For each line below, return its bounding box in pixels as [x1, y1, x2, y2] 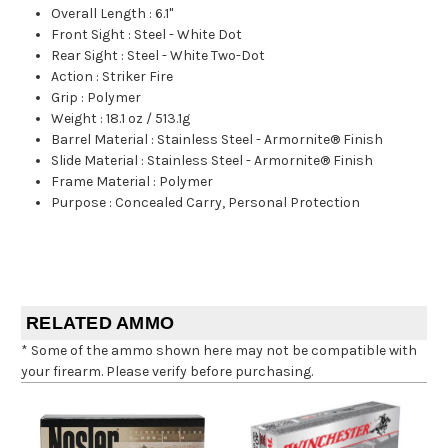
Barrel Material [51, 130, 149, 148]
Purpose [51, 193, 107, 211]
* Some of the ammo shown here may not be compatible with [21, 341, 417, 359]
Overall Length [51, 4, 147, 22]
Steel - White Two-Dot [127, 46, 266, 64]
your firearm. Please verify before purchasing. [21, 362, 313, 380]
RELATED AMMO [26, 312, 174, 333]
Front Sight [51, 25, 126, 43]
